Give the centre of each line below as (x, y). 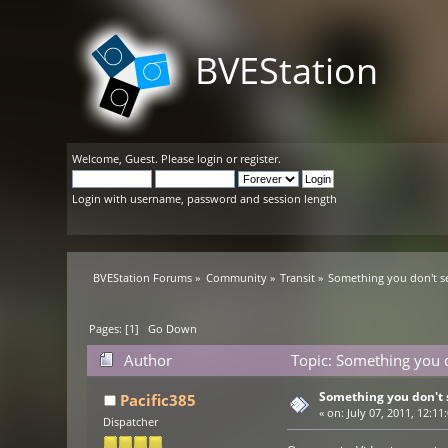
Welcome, (99, 158)
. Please (176, 158)
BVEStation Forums (143, 277)
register (259, 158)
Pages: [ (109, 329)
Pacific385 (157, 400)
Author (147, 360)
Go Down (173, 329)
